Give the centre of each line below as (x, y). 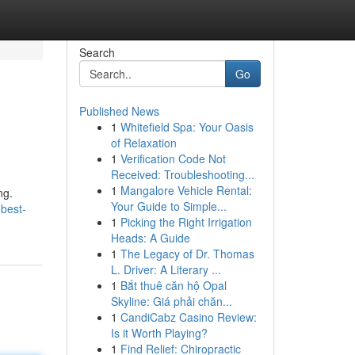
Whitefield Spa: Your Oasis (187, 127)
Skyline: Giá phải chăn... (171, 301)
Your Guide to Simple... (168, 206)
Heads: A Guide (150, 238)
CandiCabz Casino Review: (188, 317)
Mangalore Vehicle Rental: (186, 190)
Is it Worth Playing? (159, 333)
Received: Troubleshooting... (182, 174)
